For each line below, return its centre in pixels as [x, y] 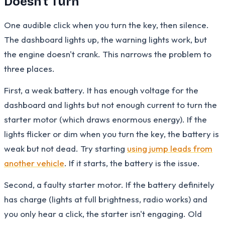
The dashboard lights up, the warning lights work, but [105, 39]
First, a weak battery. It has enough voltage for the [101, 90]
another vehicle [34, 163]
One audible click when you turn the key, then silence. [106, 25]
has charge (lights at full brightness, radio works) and [106, 199]
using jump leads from [170, 148]
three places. [29, 68]
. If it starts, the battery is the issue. [132, 163]
